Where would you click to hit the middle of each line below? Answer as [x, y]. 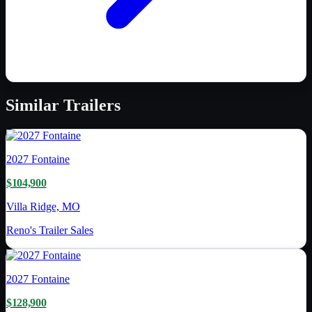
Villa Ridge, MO [43, 207]
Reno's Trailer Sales [50, 231]
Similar [34, 106]
